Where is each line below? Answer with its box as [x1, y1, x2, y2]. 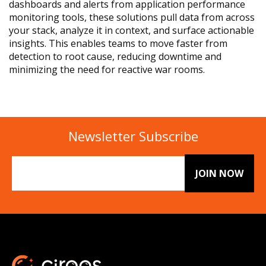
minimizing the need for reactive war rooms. [9, 63, 205, 77]
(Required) [13, 170, 48, 182]
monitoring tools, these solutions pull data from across [9, 11, 255, 24]
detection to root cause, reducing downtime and [9, 50, 221, 64]
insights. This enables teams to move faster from [9, 37, 227, 50]
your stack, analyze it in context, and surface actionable [9, 24, 254, 37]
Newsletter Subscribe [68, 127, 198, 145]
